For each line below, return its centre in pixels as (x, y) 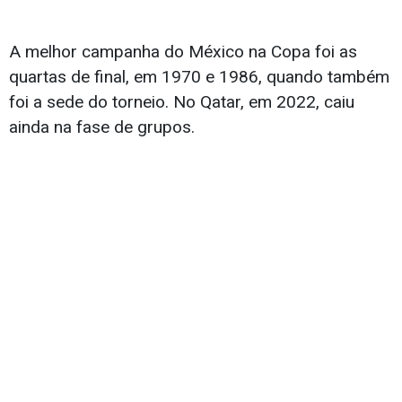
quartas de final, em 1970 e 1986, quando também (199, 76)
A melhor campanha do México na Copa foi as (183, 51)
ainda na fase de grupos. (102, 127)
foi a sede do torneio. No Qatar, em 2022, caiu (182, 101)
